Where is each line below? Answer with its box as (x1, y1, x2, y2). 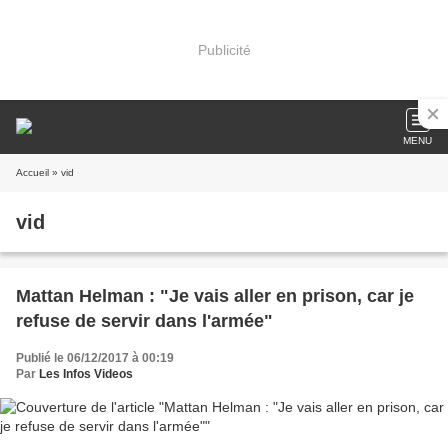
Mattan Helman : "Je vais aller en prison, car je (16, 286, 414, 306)
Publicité (197, 41, 251, 58)
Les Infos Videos (39, 367, 133, 381)
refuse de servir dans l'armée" (16, 311, 273, 331)
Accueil (16, 167, 49, 178)
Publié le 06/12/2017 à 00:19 (16, 351, 174, 365)
